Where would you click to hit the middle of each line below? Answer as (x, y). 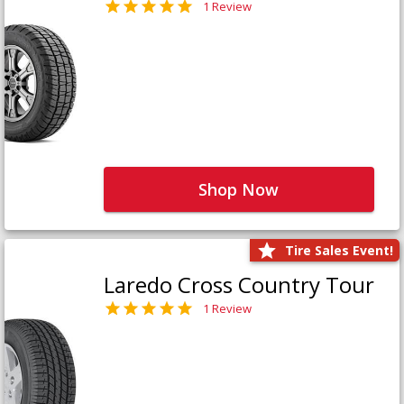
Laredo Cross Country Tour (239, 285)
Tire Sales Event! (339, 251)
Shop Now (239, 189)
